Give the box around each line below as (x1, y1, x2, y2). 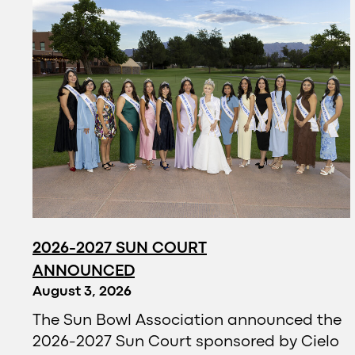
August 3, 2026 (32, 285, 132, 298)
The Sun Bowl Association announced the (32, 313, 342, 327)
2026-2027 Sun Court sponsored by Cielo (32, 334, 339, 349)
